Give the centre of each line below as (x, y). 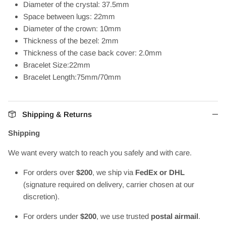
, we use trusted (124, 216)
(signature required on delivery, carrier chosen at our (109, 184)
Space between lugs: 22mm (69, 16)
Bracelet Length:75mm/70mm (72, 77)
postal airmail (175, 216)
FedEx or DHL (160, 172)
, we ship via (114, 172)
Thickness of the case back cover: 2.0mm (93, 53)
